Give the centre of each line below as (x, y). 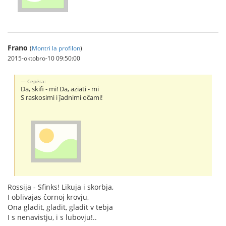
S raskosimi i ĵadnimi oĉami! (62, 98)
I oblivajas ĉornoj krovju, (48, 197)
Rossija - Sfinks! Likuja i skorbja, (61, 187)
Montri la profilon (56, 48)
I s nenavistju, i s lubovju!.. (52, 217)
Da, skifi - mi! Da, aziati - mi (60, 89)
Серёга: (37, 81)
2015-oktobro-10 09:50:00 (44, 58)
